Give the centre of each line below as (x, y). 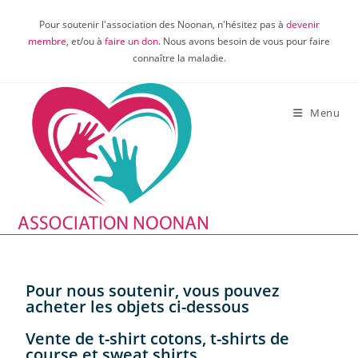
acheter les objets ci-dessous (138, 306)
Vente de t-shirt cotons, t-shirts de (158, 338)
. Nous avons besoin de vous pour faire (244, 41)
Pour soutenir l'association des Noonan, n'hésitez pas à (162, 24)
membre (47, 41)
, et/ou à (86, 41)
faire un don (131, 41)
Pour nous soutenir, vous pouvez (153, 290)
